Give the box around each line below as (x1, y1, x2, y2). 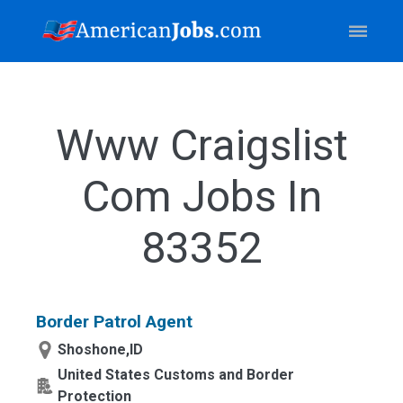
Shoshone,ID (58, 341, 143, 358)
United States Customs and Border (58, 366, 294, 383)
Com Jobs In (81, 171, 322, 222)
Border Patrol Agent (36, 311, 193, 332)
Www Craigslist (55, 120, 348, 171)
